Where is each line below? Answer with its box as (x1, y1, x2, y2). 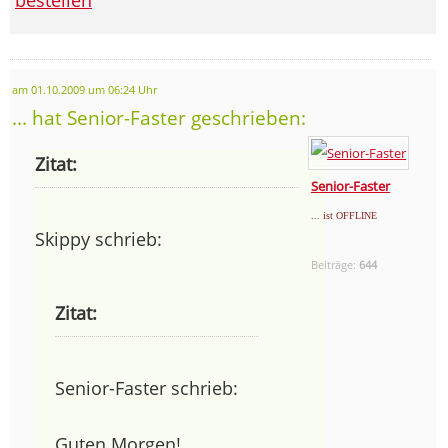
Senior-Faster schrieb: (55, 375, 238, 400)
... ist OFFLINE (311, 209, 378, 221)
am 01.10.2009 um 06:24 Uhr (12, 82, 157, 97)
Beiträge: (311, 256, 360, 272)
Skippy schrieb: (35, 226, 162, 251)
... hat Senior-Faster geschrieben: (12, 104, 306, 130)
